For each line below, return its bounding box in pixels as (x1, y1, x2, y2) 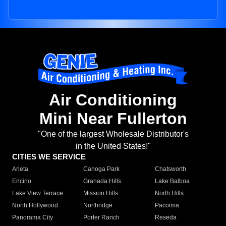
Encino (12, 178, 31, 185)
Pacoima (154, 202, 179, 209)
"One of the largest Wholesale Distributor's (37, 130, 189, 139)
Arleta (12, 165, 28, 173)
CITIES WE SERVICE (12, 152, 86, 161)
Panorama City (12, 214, 53, 221)
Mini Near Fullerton (39, 109, 187, 128)
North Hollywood (12, 202, 58, 209)
